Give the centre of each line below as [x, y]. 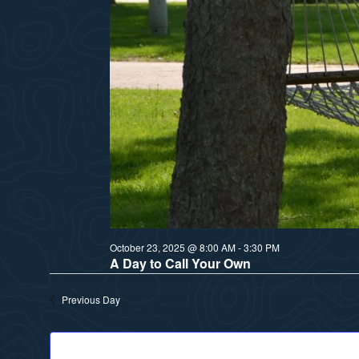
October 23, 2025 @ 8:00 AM [172, 247]
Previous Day [91, 299]
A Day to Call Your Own [180, 263]
